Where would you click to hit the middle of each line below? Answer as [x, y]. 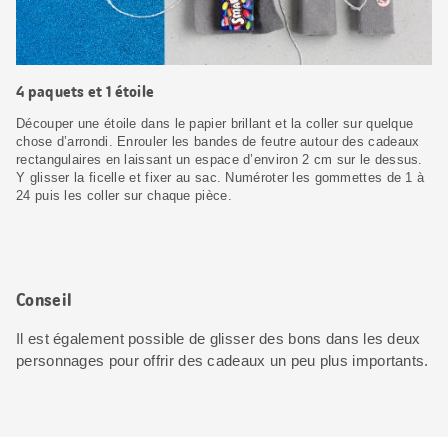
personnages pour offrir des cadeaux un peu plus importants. [222, 360]
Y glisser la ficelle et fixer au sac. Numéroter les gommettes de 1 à [220, 177]
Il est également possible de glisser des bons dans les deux [218, 338]
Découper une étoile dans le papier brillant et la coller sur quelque [215, 123]
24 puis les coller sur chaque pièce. [124, 195]
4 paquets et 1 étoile [85, 91]
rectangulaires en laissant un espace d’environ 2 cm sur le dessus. [219, 159]
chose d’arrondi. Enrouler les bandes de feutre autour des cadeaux [218, 141]
